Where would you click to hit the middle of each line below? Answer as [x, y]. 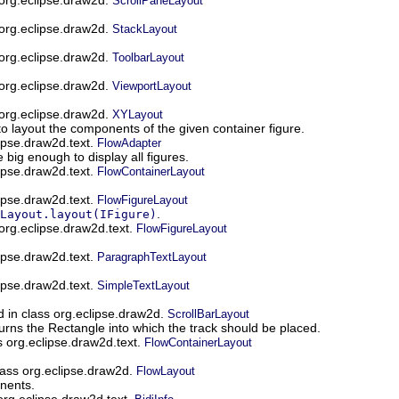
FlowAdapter [129, 142]
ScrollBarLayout [208, 313]
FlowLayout [166, 370]
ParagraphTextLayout [152, 256]
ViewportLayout [152, 85]
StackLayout [145, 28]
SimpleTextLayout [143, 285]
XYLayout [138, 114]
